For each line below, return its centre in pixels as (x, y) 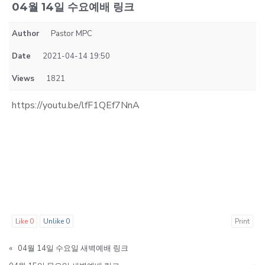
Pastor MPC (72, 34)
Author (25, 34)
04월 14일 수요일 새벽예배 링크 (73, 248)
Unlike (54, 221)
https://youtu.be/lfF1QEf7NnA (76, 105)
